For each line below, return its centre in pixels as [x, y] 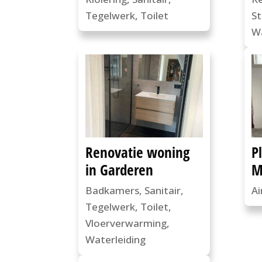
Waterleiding [116, 240]
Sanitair [163, 191]
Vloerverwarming [126, 223]
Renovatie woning [138, 152]
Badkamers [113, 191]
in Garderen [120, 170]
